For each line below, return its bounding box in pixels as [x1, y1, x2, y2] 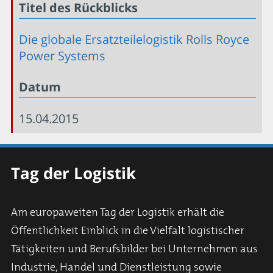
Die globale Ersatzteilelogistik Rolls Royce [19, 30, 249, 48]
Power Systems [19, 47, 105, 64]
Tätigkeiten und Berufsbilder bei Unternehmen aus [11, 243, 258, 255]
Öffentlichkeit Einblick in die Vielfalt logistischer [11, 224, 244, 237]
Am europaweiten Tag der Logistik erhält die [11, 206, 224, 219]
